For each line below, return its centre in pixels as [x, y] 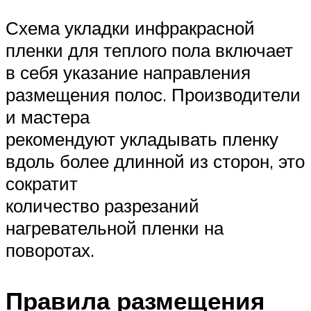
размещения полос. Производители [153, 94]
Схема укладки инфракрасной [130, 27]
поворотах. [50, 250]
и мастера [48, 116]
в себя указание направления [128, 72]
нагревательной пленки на [115, 227]
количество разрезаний [102, 205]
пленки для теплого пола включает [149, 50]
